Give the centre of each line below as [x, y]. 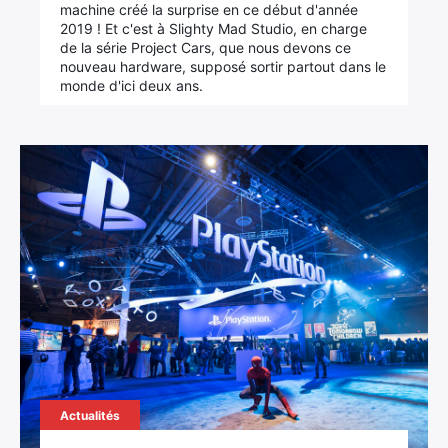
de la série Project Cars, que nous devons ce [206, 47]
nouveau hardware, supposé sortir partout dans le [223, 66]
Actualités [90, 415]
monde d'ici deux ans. [132, 85]
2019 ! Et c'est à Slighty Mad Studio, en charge [214, 28]
